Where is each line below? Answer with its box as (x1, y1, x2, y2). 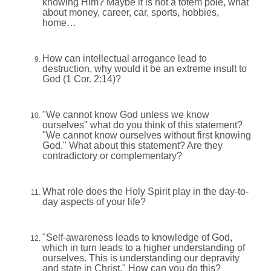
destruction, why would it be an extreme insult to (42, 64, 247, 74)
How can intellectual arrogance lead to (42, 53, 207, 64)
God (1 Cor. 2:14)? (42, 74, 121, 85)
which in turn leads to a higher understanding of (42, 243, 245, 253)
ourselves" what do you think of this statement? (42, 120, 243, 131)
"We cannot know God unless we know (42, 109, 209, 120)
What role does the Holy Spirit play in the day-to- (42, 186, 249, 197)
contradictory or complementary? (42, 151, 182, 162)
